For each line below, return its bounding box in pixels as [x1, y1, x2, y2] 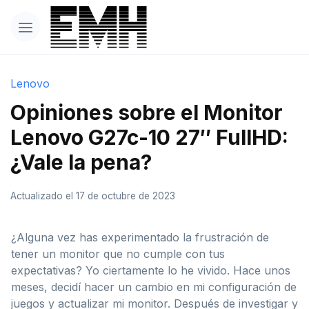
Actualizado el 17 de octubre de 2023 [10, 190, 175, 201]
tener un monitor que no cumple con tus [11, 246, 225, 261]
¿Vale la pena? [10, 149, 152, 175]
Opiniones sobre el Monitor [10, 99, 283, 125]
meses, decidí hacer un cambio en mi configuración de [11, 279, 297, 294]
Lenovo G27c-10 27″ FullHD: [10, 124, 288, 150]
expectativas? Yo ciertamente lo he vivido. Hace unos [11, 263, 290, 277]
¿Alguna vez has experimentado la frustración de [11, 230, 269, 244]
